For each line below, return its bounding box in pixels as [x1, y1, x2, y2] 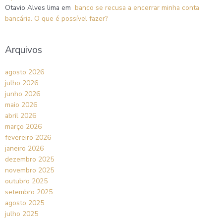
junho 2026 [5, 89, 40, 99]
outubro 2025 [5, 176, 48, 186]
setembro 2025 [5, 187, 53, 197]
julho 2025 [5, 209, 38, 219]
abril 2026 [5, 111, 36, 120]
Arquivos [5, 44, 42, 57]
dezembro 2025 [5, 154, 54, 164]
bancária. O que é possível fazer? [5, 14, 108, 24]
